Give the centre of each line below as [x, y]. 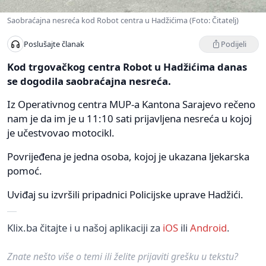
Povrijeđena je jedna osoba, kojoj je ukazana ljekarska [128, 156]
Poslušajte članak [54, 44]
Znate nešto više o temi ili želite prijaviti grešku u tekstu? [123, 256]
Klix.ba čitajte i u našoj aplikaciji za [85, 227]
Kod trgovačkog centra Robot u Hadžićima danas [127, 66]
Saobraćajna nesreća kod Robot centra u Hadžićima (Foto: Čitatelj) [123, 20]
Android [208, 227]
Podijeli [234, 44]
